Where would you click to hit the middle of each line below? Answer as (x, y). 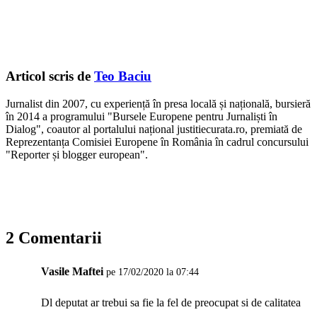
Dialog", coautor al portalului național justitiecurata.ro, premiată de (154, 129)
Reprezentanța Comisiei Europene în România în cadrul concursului (157, 142)
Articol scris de (50, 76)
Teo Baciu (123, 76)
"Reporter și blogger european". (77, 154)
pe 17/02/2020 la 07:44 (152, 272)
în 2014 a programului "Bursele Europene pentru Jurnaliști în (142, 116)
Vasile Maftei (72, 271)
